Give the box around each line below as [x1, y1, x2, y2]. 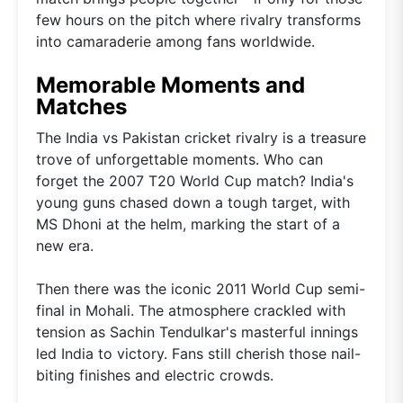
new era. [36, 237, 94, 255]
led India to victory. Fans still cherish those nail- [36, 345, 361, 363]
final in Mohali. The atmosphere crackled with [36, 301, 345, 320]
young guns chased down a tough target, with [36, 193, 350, 212]
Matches [36, 94, 127, 121]
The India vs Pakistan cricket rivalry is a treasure [36, 129, 366, 148]
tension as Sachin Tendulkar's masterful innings [36, 323, 358, 342]
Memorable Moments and [36, 72, 305, 99]
